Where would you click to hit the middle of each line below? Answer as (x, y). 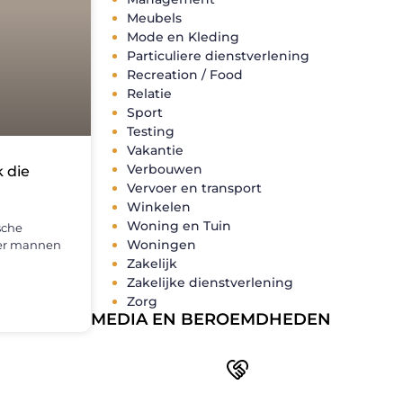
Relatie (149, 94)
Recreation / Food (185, 75)
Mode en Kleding (183, 37)
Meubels (154, 18)
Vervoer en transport (194, 188)
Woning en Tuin (179, 226)
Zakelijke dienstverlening (210, 283)
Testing (151, 132)
